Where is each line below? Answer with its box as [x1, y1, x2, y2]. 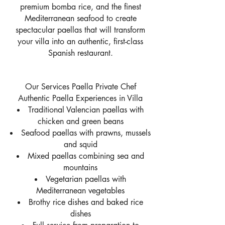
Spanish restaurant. [48, 48, 113, 58]
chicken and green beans [37, 116, 124, 127]
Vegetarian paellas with [46, 174, 126, 184]
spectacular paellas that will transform [16, 25, 145, 35]
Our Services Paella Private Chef [25, 81, 136, 92]
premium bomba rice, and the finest [20, 2, 141, 12]
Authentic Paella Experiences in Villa [18, 93, 143, 103]
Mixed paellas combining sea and [28, 151, 144, 161]
